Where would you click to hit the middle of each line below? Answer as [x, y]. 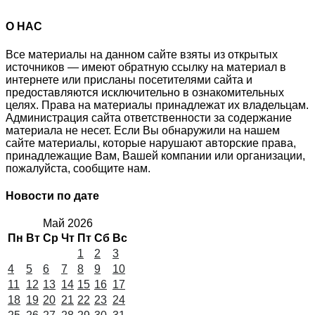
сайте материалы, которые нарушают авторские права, [151, 143]
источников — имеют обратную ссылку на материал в [146, 67]
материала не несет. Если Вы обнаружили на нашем [143, 130]
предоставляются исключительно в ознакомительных [145, 92]
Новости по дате [52, 195]
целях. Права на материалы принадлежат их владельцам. [157, 105]
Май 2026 [67, 224]
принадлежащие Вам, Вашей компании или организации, [155, 155]
